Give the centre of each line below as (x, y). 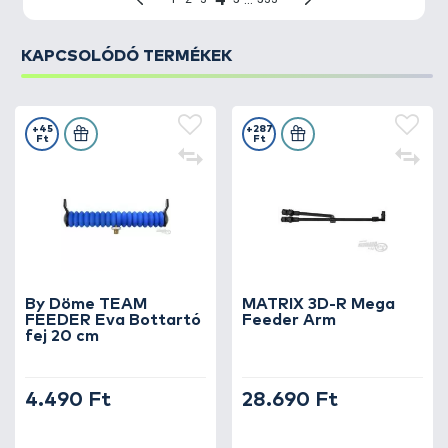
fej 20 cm (62, 336)
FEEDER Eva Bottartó (113, 320)
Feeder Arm (289, 320)
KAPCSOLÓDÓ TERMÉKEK (126, 56)
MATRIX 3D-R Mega (318, 304)
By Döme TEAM (86, 304)
